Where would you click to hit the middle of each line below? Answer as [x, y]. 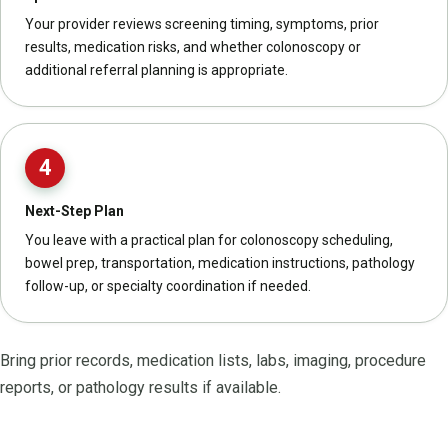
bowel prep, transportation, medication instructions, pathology [220, 262]
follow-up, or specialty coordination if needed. [168, 285]
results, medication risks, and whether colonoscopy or [193, 46]
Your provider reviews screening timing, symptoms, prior [202, 23]
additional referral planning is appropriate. [156, 69]
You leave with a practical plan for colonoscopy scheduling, [209, 239]
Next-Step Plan [74, 210]
